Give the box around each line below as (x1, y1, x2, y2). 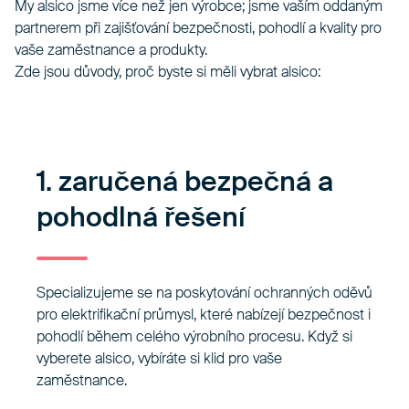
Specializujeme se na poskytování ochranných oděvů (37, 283, 372, 303)
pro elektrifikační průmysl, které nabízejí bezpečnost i (37, 305, 371, 325)
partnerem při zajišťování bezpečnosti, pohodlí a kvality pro (15, 18, 382, 38)
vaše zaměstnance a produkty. (15, 40, 207, 60)
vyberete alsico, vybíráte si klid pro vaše (37, 349, 282, 369)
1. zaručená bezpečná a (37, 163, 333, 200)
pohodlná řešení (37, 199, 246, 236)
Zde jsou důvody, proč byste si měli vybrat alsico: (15, 62, 320, 82)
